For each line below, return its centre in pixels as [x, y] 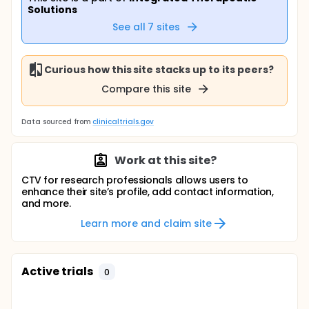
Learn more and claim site [146, 223]
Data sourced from [56, 122]
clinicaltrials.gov [123, 122]
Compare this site [146, 89]
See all [129, 27]
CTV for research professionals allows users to [135, 180]
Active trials [57, 271]
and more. [46, 203]
